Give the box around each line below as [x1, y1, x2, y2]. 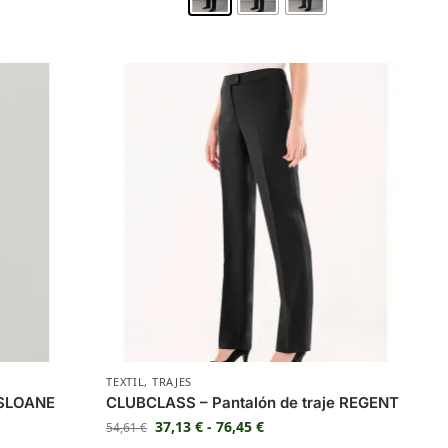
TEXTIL [106, 373, 145, 389]
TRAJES [151, 373, 193, 389]
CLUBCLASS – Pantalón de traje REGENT [106, 392, 400, 412]
